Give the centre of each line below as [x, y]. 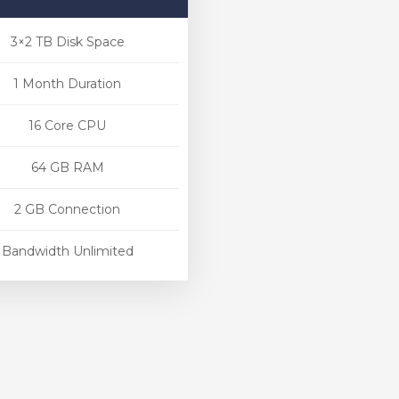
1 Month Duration [67, 84]
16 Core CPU [67, 126]
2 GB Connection [67, 209]
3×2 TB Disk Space [67, 42]
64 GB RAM [67, 167]
